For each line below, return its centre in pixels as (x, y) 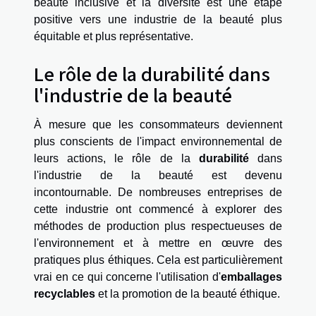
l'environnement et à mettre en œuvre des (158, 243)
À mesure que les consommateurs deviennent (158, 125)
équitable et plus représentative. (114, 37)
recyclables (65, 294)
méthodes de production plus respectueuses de (158, 226)
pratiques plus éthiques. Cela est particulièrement (158, 260)
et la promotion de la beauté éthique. (188, 294)
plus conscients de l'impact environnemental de (158, 142)
